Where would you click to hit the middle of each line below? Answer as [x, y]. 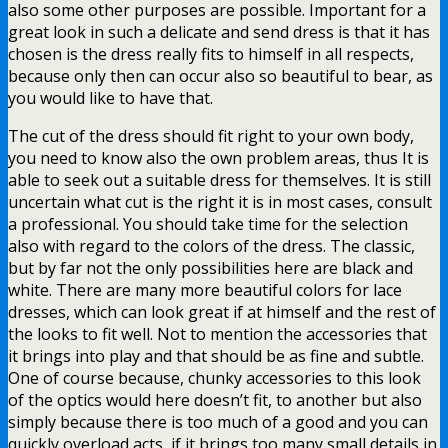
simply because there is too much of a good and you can [218, 421]
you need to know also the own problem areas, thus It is [218, 157]
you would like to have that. [110, 97]
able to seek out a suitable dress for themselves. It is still [219, 179]
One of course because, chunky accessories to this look [214, 377]
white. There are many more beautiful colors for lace [205, 289]
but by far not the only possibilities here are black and [210, 267]
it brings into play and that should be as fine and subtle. [216, 355]
